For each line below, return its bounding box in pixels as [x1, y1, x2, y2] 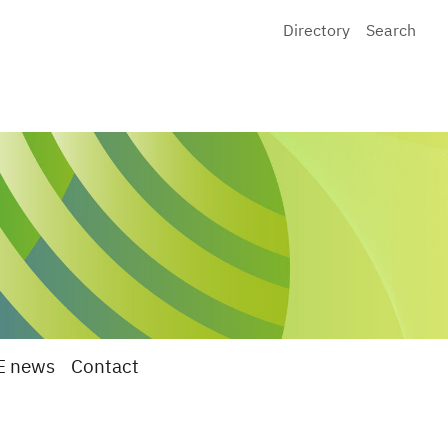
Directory [283, 23, 350, 40]
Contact [71, 358, 139, 377]
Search [366, 23, 416, 40]
